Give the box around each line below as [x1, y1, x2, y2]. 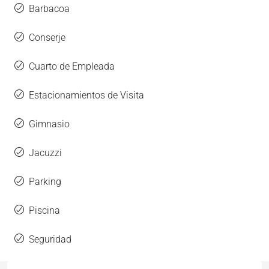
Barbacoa [29, 3, 70, 14]
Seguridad [29, 234, 71, 245]
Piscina [29, 205, 60, 216]
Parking [29, 176, 61, 187]
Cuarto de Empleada [29, 61, 115, 72]
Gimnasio [29, 118, 70, 130]
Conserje [29, 32, 65, 43]
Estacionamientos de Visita [29, 89, 144, 101]
